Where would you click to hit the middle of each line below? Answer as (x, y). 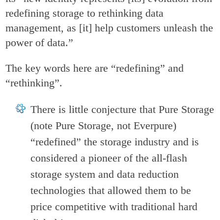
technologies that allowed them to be (111, 191)
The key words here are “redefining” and (95, 68)
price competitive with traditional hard (114, 207)
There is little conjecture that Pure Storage (123, 110)
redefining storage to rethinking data (85, 13)
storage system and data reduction (105, 174)
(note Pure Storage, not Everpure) (104, 126)
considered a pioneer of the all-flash (109, 158)
